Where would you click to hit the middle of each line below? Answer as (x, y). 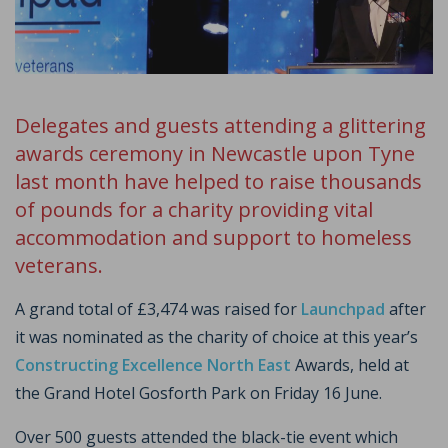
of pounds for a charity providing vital (194, 208)
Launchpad (343, 308)
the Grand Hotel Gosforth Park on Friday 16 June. (198, 392)
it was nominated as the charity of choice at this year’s (216, 336)
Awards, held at (350, 364)
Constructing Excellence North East (153, 364)
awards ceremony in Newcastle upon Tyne (215, 152)
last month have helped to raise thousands (218, 180)
